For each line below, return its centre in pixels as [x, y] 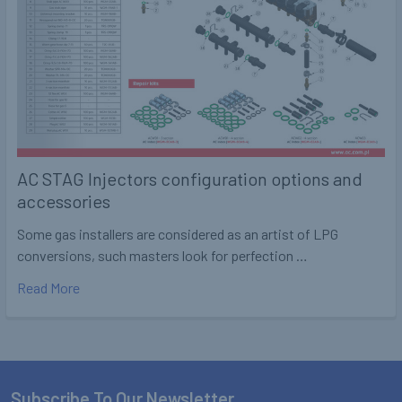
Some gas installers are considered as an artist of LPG [178, 233]
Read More [48, 287]
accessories [64, 201]
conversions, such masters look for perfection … [162, 255]
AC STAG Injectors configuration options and [190, 178]
